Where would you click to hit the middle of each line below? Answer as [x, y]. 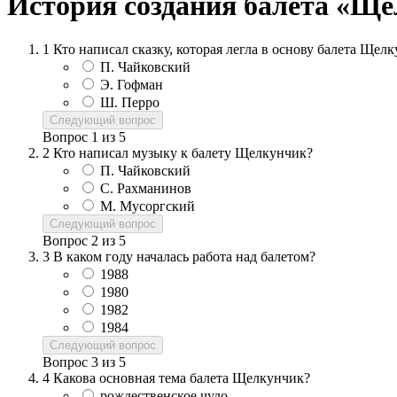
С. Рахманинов [146, 188]
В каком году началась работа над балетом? [184, 256]
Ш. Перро [130, 102]
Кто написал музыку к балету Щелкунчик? [183, 152]
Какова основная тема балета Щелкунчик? [182, 378]
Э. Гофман [132, 84]
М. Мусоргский [148, 206]
